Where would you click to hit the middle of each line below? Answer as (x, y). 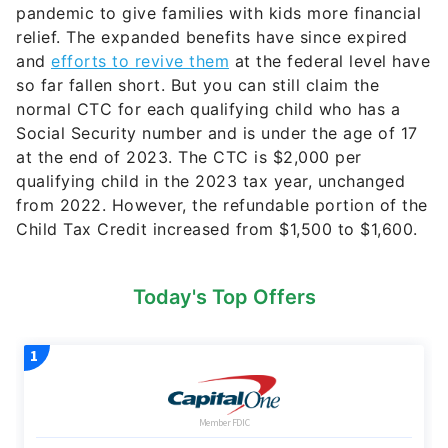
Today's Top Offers (224, 297)
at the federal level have (329, 61)
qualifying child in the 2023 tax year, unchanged (210, 181)
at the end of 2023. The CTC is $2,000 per (189, 157)
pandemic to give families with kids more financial (218, 13)
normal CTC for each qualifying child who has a (208, 109)
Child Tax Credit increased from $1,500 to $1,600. (217, 229)
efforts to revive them (140, 61)
